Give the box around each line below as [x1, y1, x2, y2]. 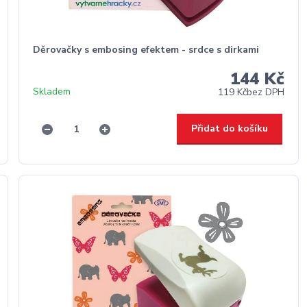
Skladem [33, 85, 71, 98]
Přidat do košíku [191, 122, 268, 135]
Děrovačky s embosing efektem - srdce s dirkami [33, 43, 260, 56]
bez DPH [246, 86, 284, 99]
